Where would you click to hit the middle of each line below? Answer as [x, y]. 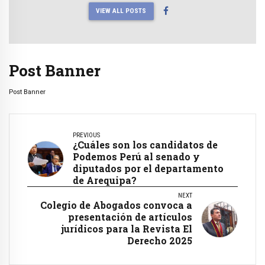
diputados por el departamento [148, 169]
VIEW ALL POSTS [121, 11]
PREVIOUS [86, 135]
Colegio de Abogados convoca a [116, 205]
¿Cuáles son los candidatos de [145, 145]
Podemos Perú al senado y [136, 157]
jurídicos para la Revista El [127, 229]
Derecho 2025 [160, 241]
